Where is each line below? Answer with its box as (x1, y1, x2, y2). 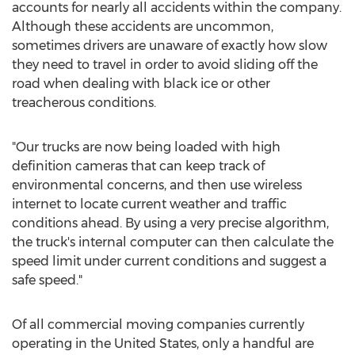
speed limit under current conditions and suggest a (12, 254, 326, 269)
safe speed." (12, 273, 82, 288)
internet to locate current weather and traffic (12, 197, 287, 212)
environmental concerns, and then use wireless (12, 177, 302, 193)
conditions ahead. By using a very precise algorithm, (12, 216, 329, 231)
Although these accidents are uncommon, (12, 19, 273, 34)
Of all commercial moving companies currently (12, 317, 304, 332)
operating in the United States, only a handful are (12, 336, 314, 351)
